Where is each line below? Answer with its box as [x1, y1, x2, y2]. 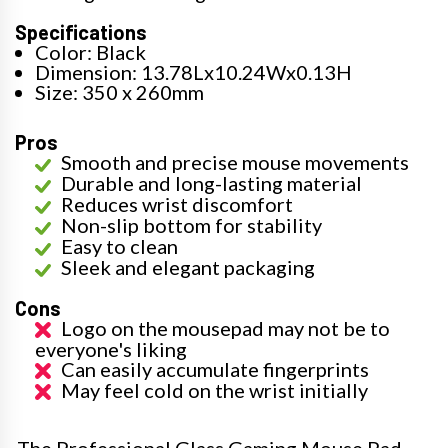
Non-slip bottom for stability [61, 213, 322, 237]
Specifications [15, 20, 147, 44]
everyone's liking [35, 337, 187, 361]
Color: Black [35, 40, 146, 64]
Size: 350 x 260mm [35, 80, 204, 104]
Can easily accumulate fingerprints [61, 357, 369, 381]
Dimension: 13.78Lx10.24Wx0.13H [35, 60, 352, 84]
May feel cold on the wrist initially [61, 378, 368, 402]
